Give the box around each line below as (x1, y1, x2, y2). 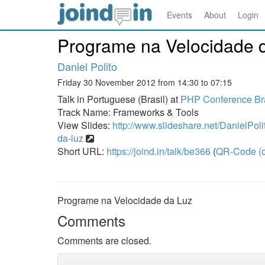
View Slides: (57, 118, 112, 132)
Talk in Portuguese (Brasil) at (57, 92, 180, 106)
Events (167, 9, 192, 21)
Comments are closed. (57, 234, 151, 247)
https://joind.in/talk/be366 (106, 144, 211, 158)
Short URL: (57, 144, 106, 158)
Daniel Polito (57, 59, 117, 74)
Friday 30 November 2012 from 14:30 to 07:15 (57, 76, 232, 88)
